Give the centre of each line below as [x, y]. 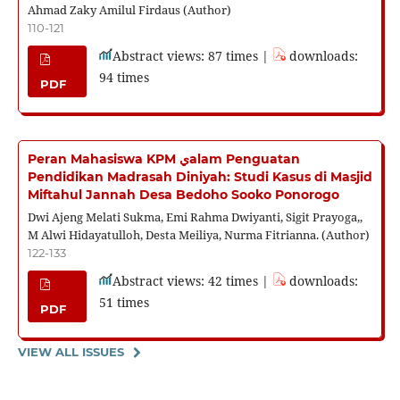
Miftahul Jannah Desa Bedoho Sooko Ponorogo [183, 194]
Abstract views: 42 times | [192, 280]
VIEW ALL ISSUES [71, 351]
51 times [124, 302]
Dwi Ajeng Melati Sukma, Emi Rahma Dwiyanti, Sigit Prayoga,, [195, 217]
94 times [124, 77]
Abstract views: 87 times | [192, 55]
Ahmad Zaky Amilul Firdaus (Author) [129, 10]
